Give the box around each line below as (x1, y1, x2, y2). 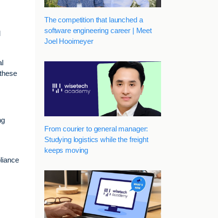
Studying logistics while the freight (44, 135, 148, 144)
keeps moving (44, 145, 89, 154)
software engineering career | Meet (44, 26, 152, 35)
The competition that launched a (44, 15, 143, 24)
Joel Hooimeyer (44, 36, 93, 45)
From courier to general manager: (44, 124, 148, 133)
